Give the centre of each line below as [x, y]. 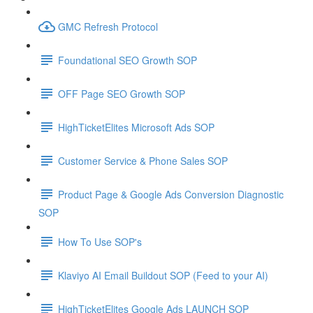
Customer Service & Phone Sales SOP [143, 160]
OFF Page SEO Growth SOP [122, 93]
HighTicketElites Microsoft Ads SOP [136, 127]
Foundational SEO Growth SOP [128, 60]
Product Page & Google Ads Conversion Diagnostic [171, 194]
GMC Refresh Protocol [108, 26]
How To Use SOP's [100, 241]
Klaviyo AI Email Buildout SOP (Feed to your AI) [163, 275]
